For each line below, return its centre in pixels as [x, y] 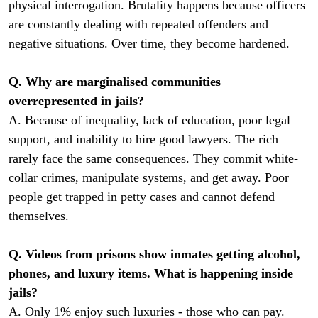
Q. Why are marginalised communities [115, 82]
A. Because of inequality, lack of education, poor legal [149, 120]
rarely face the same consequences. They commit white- [153, 159]
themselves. [39, 216]
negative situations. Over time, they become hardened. [149, 44]
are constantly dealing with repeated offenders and [138, 24]
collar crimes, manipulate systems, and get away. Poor [149, 178]
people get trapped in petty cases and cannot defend [142, 197]
